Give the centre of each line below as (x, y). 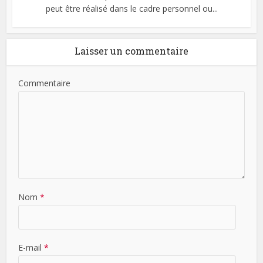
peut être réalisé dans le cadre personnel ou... (131, 9)
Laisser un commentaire (131, 51)
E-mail (31, 248)
